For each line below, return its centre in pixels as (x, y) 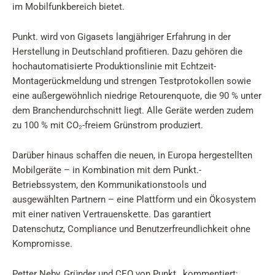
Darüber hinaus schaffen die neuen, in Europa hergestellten (132, 155)
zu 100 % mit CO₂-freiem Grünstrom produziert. (108, 125)
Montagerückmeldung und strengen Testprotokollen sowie (132, 81)
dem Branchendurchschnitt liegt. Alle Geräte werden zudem (133, 110)
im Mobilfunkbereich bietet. (68, 7)
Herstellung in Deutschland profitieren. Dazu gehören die (127, 52)
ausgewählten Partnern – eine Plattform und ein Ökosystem (134, 199)
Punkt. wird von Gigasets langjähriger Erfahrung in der (122, 37)
